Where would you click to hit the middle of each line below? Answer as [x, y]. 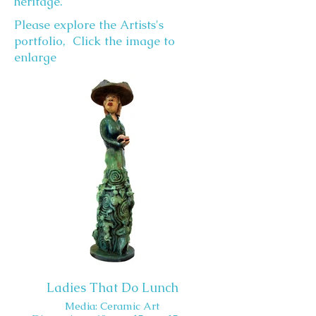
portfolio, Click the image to [95, 41]
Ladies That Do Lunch [112, 287]
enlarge [35, 57]
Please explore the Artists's [89, 25]
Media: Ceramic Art [112, 306]
